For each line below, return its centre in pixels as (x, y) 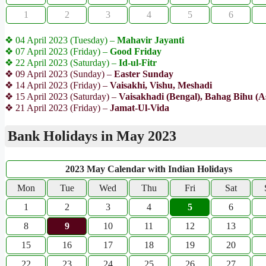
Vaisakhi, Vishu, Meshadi (161, 85)
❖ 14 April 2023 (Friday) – (57, 85)
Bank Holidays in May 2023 (92, 136)
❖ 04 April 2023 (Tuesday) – (61, 40)
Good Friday (136, 52)
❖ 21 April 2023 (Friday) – (56, 108)
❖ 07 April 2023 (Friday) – (57, 52)
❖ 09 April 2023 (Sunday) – (59, 74)
